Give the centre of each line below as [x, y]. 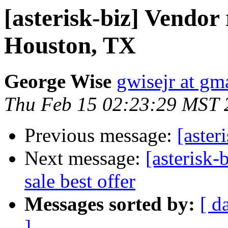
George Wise [58, 81]
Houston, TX [70, 45]
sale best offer [80, 181]
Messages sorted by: [110, 204]
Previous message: [101, 135]
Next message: [85, 158]
